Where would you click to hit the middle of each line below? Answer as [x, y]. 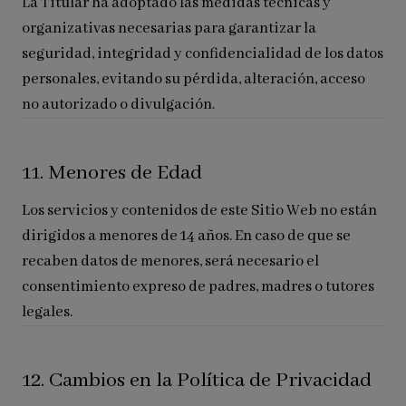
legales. [47, 312]
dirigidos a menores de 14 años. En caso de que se [186, 236]
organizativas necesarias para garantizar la [169, 29]
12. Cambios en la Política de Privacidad [197, 381]
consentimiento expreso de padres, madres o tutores [198, 287]
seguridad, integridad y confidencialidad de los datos [203, 54]
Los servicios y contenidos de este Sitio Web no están [199, 211]
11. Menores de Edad [112, 173]
